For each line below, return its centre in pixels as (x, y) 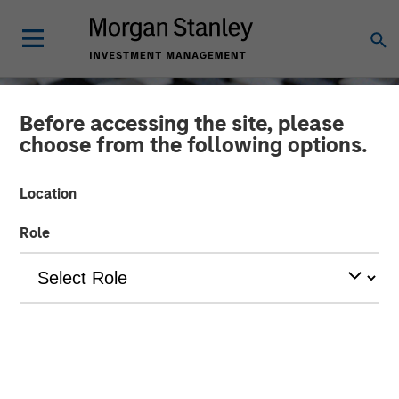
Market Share (112, 366)
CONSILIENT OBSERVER (97, 319)
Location (49, 194)
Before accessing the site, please (182, 123)
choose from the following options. (194, 145)
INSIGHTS (213, 319)
